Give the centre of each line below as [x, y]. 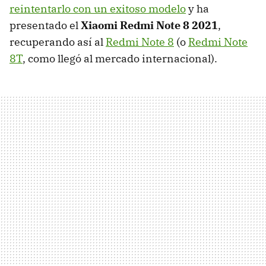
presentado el [45, 25]
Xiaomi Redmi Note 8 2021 [149, 25]
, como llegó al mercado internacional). [120, 58]
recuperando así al [58, 42]
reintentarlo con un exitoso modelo [98, 8]
